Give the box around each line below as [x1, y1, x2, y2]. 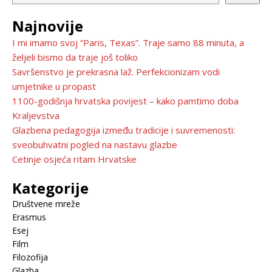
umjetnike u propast [12, 80, 96, 93]
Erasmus [12, 211, 46, 223]
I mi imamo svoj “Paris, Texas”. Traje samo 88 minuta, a [12, 36, 244, 49]
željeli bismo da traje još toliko [12, 51, 138, 64]
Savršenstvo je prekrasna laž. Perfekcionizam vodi [12, 66, 220, 78]
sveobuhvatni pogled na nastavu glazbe [12, 138, 177, 151]
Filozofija [12, 251, 48, 263]
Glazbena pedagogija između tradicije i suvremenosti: [12, 124, 235, 137]
